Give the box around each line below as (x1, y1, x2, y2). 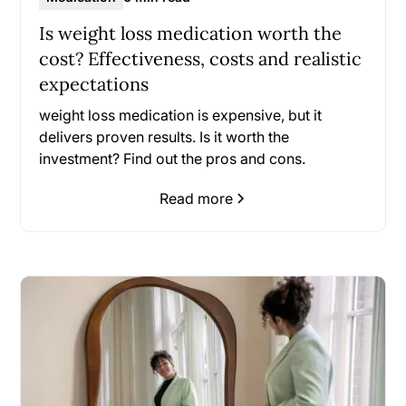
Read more (159, 188, 233, 208)
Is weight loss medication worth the (39, 21, 343, 44)
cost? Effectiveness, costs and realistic (39, 46, 362, 70)
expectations (39, 72, 150, 95)
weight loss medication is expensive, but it (39, 105, 323, 124)
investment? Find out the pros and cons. (39, 149, 306, 168)
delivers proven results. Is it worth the (39, 127, 290, 146)
